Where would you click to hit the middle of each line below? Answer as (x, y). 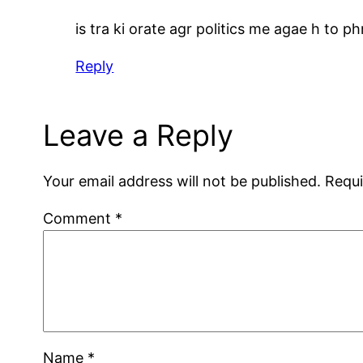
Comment (79, 218)
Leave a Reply (139, 135)
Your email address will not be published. (182, 181)
